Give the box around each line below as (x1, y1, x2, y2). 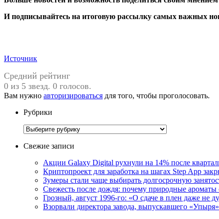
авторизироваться (44, 91, 103, 100)
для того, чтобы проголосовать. (103, 91, 210, 100)
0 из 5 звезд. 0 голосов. (4, 81, 91, 91)
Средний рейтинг (4, 70, 70, 81)
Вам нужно (4, 91, 44, 100)
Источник (4, 54, 37, 63)
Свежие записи (23, 141, 74, 150)
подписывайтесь (12, 12, 70, 21)
